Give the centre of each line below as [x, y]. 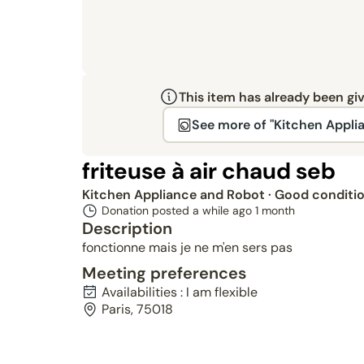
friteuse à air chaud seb [208, 171]
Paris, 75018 [137, 309]
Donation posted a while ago [178, 210]
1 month [275, 210]
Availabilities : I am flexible [179, 292]
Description [127, 228]
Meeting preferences [164, 273]
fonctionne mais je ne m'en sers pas [187, 247]
